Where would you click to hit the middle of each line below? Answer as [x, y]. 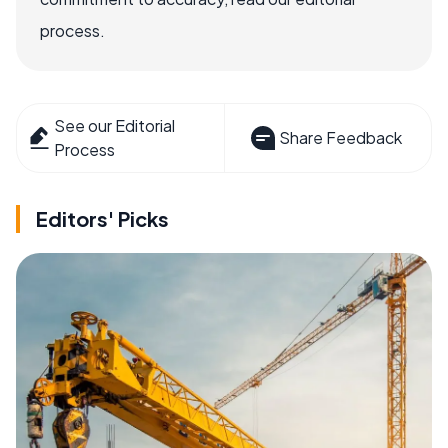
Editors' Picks [102, 218]
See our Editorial [115, 125]
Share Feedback [340, 137]
